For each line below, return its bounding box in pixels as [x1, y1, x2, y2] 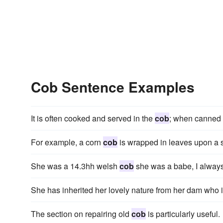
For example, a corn [31, 136, 103, 148]
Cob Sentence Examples [31, 77, 195, 97]
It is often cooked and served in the [31, 112, 155, 124]
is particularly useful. [146, 208, 220, 220]
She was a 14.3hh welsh [31, 160, 119, 172]
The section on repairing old [31, 208, 131, 220]
